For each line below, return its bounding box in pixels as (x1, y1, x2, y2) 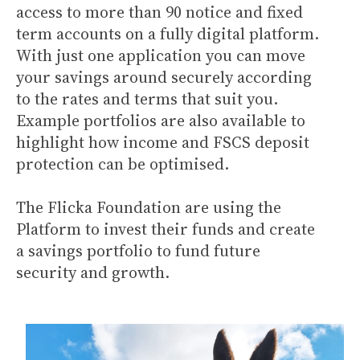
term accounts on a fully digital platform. (16, 22, 319, 45)
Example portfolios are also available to (16, 109, 305, 132)
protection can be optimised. (16, 153, 229, 175)
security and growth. (16, 261, 170, 284)
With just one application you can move (16, 44, 305, 67)
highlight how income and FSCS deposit (16, 131, 309, 153)
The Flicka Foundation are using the (16, 196, 281, 219)
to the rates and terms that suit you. (16, 88, 278, 110)
